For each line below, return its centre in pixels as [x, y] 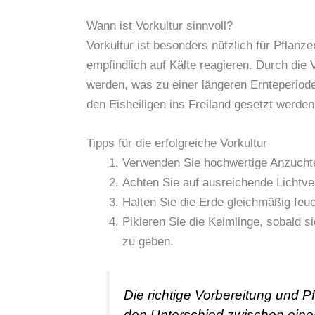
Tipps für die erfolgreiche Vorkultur [177, 143]
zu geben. [148, 242]
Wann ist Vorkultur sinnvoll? [160, 26]
